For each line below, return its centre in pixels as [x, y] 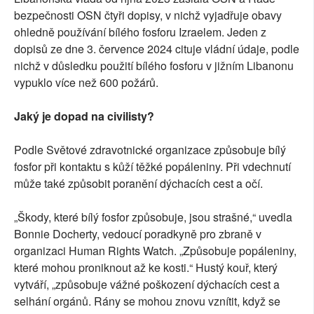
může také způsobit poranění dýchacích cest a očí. [138, 184]
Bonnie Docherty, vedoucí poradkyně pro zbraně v [138, 234]
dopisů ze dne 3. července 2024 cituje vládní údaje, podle [157, 49]
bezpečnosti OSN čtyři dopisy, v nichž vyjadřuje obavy [148, 15]
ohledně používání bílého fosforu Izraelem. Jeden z [140, 32]
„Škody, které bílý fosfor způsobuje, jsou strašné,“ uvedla [153, 217]
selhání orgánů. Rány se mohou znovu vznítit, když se [147, 301]
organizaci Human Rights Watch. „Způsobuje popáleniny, [155, 251]
